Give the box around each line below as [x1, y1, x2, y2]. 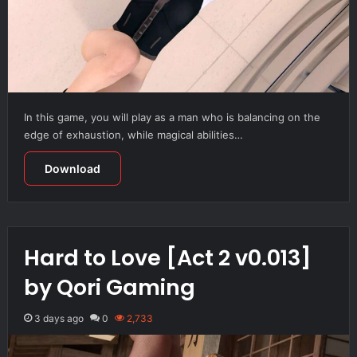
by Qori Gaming [23, 272, 195, 302]
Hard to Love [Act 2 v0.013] [23, 242, 312, 273]
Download [44, 161, 100, 175]
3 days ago [33, 312, 84, 324]
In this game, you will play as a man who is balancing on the [23, 110, 320, 124]
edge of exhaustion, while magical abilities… [23, 127, 243, 141]
